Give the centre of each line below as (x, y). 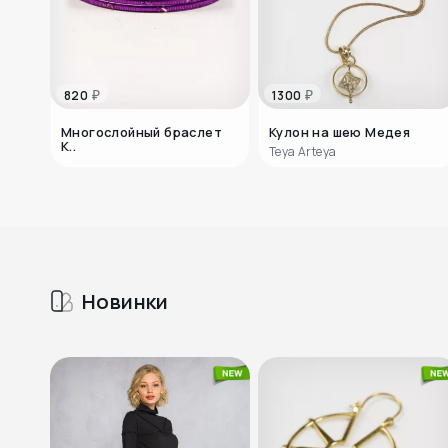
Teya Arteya (303, 152)
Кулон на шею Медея (340, 132)
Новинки (125, 301)
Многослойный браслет (141, 132)
